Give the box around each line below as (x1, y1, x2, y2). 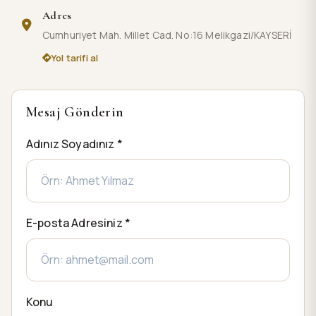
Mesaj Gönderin (26, 103, 124, 121)
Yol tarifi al (51, 51, 99, 65)
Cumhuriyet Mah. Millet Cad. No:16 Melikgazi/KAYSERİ (42, 28, 292, 42)
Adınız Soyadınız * (26, 135, 123, 152)
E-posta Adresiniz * (26, 214, 131, 231)
